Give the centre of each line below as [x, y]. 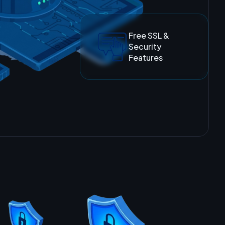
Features [146, 58]
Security [145, 47]
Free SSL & [149, 36]
